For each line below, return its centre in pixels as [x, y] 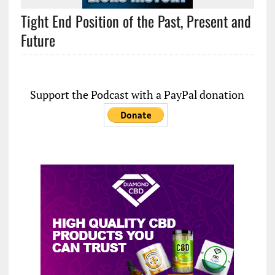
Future [38, 40]
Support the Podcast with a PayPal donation [137, 95]
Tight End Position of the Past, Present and [136, 21]
